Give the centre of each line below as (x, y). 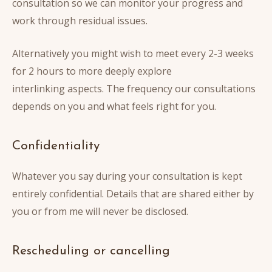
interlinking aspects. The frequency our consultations (134, 89)
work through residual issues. (80, 20)
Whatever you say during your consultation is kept (127, 176)
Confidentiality (56, 146)
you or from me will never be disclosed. (100, 212)
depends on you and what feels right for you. (114, 107)
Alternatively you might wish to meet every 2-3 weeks (133, 54)
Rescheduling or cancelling (91, 251)
